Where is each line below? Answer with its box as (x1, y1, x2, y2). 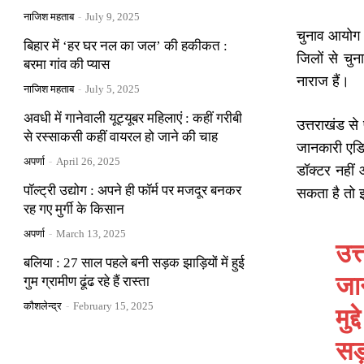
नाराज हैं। (297, 73, 349, 90)
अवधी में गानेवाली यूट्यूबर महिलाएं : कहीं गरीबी (24, 110, 242, 126)
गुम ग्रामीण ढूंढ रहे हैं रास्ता (24, 273, 149, 289)
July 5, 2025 (85, 82, 140, 95)
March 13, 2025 (56, 227, 126, 240)
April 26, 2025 (56, 154, 120, 167)
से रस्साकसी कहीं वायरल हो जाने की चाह (24, 128, 218, 145)
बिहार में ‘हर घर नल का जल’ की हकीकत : (24, 37, 227, 54)
